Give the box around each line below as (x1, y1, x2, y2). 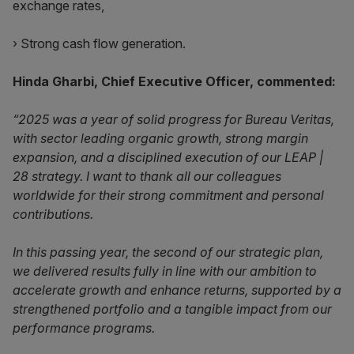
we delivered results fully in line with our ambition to (13, 263, 317, 279)
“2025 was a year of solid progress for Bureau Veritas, (13, 111, 334, 127)
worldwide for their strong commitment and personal (13, 187, 324, 203)
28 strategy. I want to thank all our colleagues (13, 168, 281, 184)
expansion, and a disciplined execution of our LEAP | (13, 149, 323, 165)
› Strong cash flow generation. (13, 36, 186, 51)
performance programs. (13, 320, 155, 336)
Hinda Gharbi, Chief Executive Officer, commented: (13, 73, 336, 89)
